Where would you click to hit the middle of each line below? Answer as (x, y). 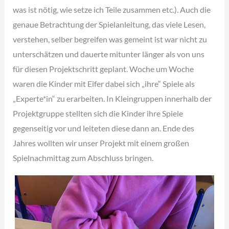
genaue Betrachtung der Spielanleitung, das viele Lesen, (109, 25)
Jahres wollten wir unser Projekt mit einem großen (101, 143)
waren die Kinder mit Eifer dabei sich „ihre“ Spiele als (104, 84)
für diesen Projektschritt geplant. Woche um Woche (104, 69)
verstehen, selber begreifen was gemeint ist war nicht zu (110, 39)
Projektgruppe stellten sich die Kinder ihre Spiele (98, 113)
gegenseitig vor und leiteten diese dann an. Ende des (104, 128)
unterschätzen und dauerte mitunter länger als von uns (109, 54)
